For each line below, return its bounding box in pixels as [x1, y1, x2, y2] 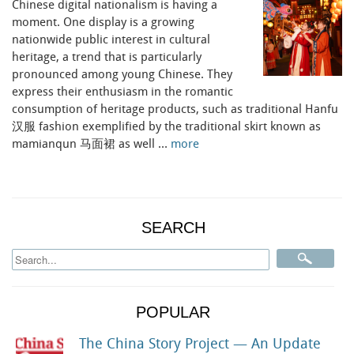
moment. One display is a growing [12, 16, 194, 29]
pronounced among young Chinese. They [12, 68, 232, 81]
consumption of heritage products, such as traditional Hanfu [12, 103, 338, 116]
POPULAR [136, 303, 210, 321]
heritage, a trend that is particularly [12, 51, 201, 64]
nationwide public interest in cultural [12, 33, 210, 47]
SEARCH [141, 218, 205, 236]
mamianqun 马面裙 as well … [12, 137, 171, 151]
